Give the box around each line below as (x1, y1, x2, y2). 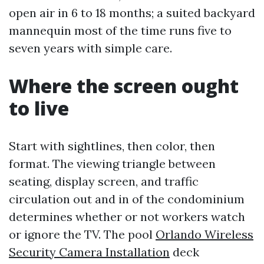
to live (9, 95, 69, 121)
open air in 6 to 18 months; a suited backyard (9, 5, 255, 20)
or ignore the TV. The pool (9, 227, 156, 242)
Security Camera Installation (9, 245, 170, 259)
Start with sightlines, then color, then (9, 138, 215, 153)
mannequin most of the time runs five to (9, 23, 232, 38)
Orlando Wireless (156, 227, 253, 242)
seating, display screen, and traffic (9, 174, 199, 189)
